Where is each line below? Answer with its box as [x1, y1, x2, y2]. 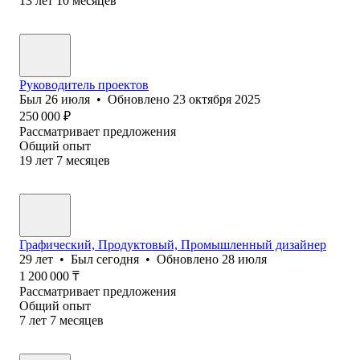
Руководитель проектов [19, 77, 149, 92]
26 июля [45, 92, 90, 106]
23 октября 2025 [173, 92, 260, 106]
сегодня [96, 252, 139, 266]
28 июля [222, 252, 267, 266]
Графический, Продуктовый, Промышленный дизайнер [19, 237, 326, 252]
